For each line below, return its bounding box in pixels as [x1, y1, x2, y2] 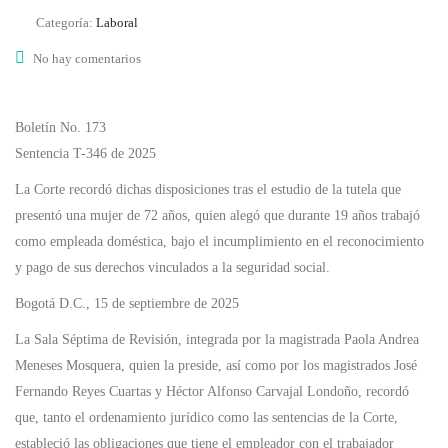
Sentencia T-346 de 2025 [15, 146, 156, 162]
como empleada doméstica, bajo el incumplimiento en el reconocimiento [15, 234, 424, 250]
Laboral [96, 15, 138, 31]
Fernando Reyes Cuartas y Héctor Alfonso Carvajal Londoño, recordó [15, 384, 409, 400]
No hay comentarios [33, 51, 141, 67]
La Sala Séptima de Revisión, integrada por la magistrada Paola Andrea [15, 332, 419, 348]
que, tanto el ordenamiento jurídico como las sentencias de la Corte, [15, 410, 398, 426]
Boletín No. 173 [15, 120, 106, 136]
